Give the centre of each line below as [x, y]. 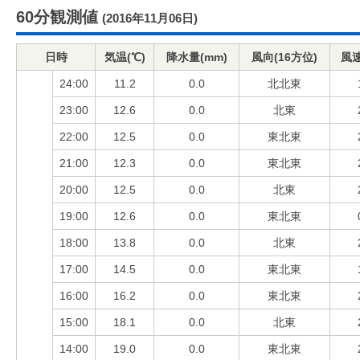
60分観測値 [57, 17]
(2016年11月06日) [150, 18]
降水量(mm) [196, 57]
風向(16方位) [284, 57]
